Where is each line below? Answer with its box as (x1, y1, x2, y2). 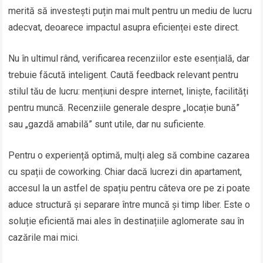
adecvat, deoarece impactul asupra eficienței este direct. (8, 22, 240, 33)
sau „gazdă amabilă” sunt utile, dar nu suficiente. (8, 119, 206, 130)
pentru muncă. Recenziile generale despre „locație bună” (8, 102, 240, 114)
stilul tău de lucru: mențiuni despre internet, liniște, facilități (8, 86, 249, 97)
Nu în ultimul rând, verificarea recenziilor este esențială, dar (8, 53, 250, 65)
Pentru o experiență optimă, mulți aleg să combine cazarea (8, 150, 250, 161)
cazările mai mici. (8, 232, 80, 244)
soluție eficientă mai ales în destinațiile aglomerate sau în (8, 215, 245, 227)
